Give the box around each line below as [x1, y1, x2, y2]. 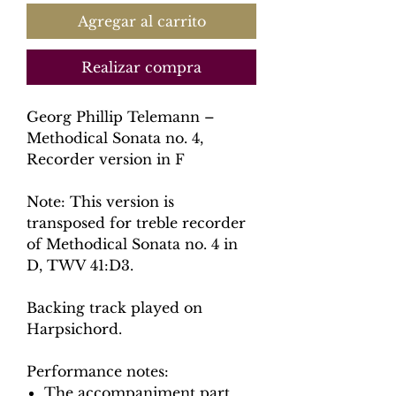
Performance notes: [27, 362, 169, 380]
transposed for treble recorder [27, 214, 246, 232]
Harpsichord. [27, 320, 122, 338]
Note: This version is [27, 193, 174, 210]
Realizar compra [81, 58, 202, 76]
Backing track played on [27, 299, 202, 316]
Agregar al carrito [77, 12, 206, 30]
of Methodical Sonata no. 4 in [27, 235, 238, 253]
